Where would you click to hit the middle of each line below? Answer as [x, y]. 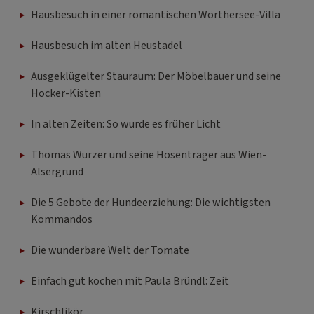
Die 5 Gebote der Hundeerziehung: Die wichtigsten [151, 203]
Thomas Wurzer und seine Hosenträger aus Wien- [149, 155]
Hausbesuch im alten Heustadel [107, 46]
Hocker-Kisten [66, 94]
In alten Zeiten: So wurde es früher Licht [126, 124]
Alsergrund [57, 172]
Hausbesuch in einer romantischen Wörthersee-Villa [156, 15]
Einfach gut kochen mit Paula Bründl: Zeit [130, 281]
